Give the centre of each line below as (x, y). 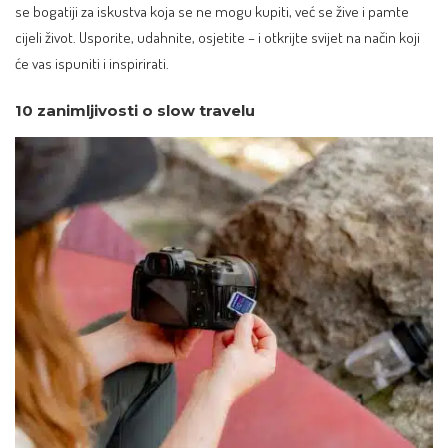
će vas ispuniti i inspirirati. (92, 62)
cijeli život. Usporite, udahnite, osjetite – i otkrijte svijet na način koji (217, 36)
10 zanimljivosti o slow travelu (135, 111)
